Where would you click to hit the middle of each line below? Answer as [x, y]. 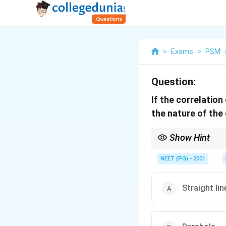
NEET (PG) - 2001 [183, 159]
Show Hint [190, 137]
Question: [174, 82]
